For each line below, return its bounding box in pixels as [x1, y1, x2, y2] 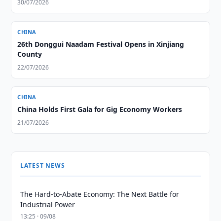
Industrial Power [20, 200, 75, 209]
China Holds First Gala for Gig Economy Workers [17, 105, 183, 114]
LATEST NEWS [20, 161, 65, 170]
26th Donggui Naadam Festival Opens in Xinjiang [17, 39, 184, 49]
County [17, 49, 42, 59]
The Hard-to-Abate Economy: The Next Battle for [20, 189, 180, 199]
